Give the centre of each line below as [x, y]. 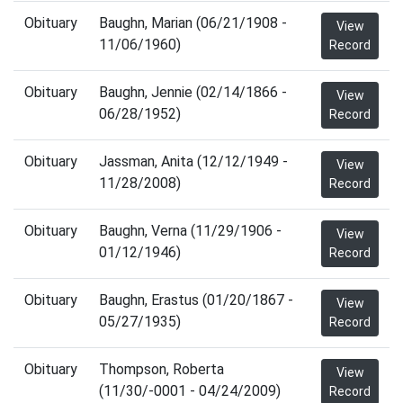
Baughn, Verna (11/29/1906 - [190, 231]
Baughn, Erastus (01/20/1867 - [196, 300]
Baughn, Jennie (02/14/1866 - [193, 92]
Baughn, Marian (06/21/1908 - [193, 23]
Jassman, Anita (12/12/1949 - [193, 161]
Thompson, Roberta [161, 369]
